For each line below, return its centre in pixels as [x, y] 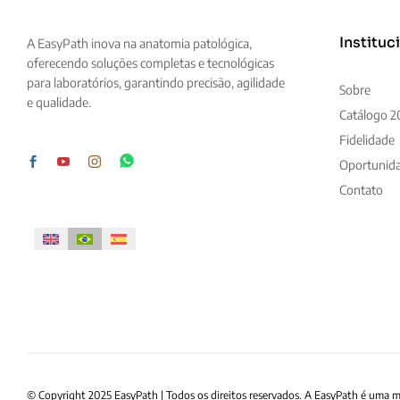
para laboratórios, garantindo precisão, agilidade [156, 83]
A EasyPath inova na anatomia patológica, [139, 44]
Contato [361, 190]
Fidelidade [367, 140]
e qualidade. [59, 103]
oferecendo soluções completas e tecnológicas [150, 63]
